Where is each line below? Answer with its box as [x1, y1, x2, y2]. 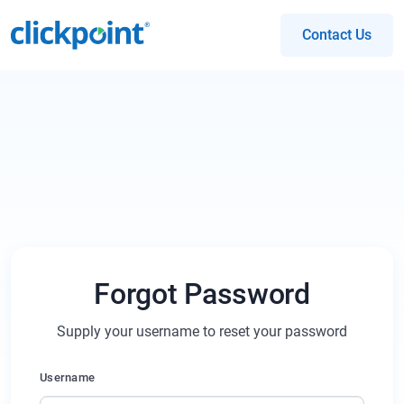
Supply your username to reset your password [57, 322, 347, 340]
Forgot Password [94, 276, 310, 311]
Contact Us [302, 26, 372, 43]
